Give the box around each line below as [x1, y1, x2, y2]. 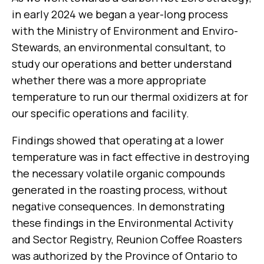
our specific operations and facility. [12, 106, 189, 121]
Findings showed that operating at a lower [12, 133, 224, 148]
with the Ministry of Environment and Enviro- [12, 24, 238, 38]
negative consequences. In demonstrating [12, 199, 225, 214]
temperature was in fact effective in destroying [12, 150, 249, 164]
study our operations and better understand [12, 57, 232, 71]
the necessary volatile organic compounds [12, 166, 225, 181]
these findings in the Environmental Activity [12, 216, 233, 230]
